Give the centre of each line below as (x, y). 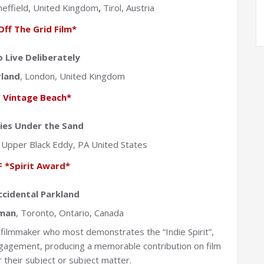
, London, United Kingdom (72, 76)
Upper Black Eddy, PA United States (75, 145)
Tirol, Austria (129, 8)
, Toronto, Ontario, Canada (70, 213)
